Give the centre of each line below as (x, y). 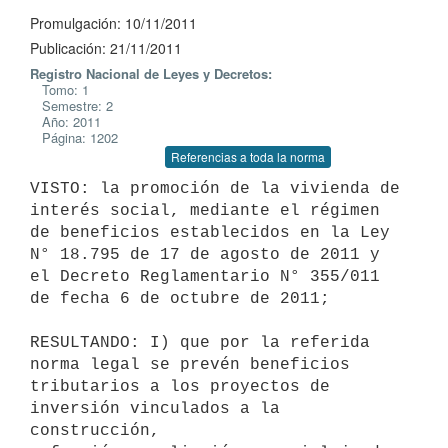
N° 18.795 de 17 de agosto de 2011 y (205, 254)
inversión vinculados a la (155, 408)
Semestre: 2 (71, 105)
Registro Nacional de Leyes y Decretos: (151, 73)
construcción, (95, 430)
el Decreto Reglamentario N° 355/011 (205, 276)
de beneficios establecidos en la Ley (210, 232)
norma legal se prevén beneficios (190, 364)
